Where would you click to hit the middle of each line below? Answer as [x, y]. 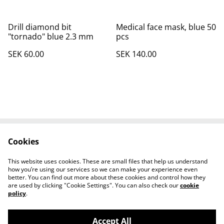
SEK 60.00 [26, 54]
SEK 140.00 [136, 54]
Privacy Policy [71, 156]
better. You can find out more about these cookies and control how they [107, 177]
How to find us [112, 166]
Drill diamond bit [40, 27]
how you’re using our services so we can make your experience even [103, 169]
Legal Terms [153, 147]
